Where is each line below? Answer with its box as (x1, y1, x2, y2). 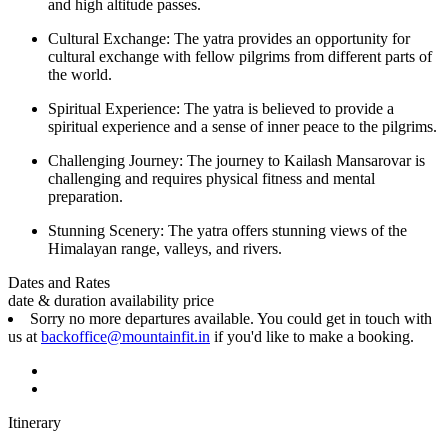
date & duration (8, 291, 110, 309)
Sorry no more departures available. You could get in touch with (30, 309, 432, 327)
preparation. (48, 187, 123, 205)
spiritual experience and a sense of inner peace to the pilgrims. (48, 117, 437, 135)
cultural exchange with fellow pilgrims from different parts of (48, 47, 432, 65)
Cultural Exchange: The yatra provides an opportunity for (48, 29, 410, 47)
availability (110, 291, 183, 309)
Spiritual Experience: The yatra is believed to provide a (48, 99, 394, 117)
